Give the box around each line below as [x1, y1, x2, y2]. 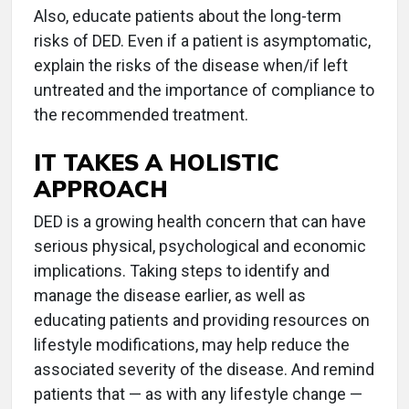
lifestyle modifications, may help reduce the [34, 334, 350, 354]
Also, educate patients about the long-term [34, 5, 341, 26]
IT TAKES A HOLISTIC [34, 147, 279, 176]
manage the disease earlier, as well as [34, 285, 306, 305]
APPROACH [34, 173, 168, 203]
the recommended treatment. [34, 104, 248, 124]
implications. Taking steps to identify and [34, 260, 330, 280]
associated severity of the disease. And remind [34, 359, 374, 379]
